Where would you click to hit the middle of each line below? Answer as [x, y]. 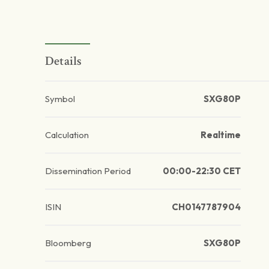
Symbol [60, 99]
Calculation [67, 135]
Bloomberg [68, 243]
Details [64, 61]
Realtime [220, 135]
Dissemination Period [88, 171]
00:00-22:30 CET [201, 171]
